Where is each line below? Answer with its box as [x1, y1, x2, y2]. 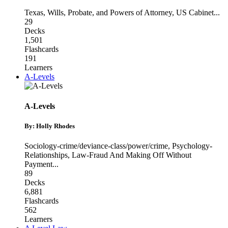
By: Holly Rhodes [24, 122, 75, 130]
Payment [24, 160, 52, 168]
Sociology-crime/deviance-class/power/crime [24, 141, 168, 150]
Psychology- [172, 141, 212, 150]
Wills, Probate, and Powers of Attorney [47, 8, 172, 17]
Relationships [24, 151, 68, 159]
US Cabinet [176, 8, 214, 17]
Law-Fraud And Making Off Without [72, 151, 191, 159]
